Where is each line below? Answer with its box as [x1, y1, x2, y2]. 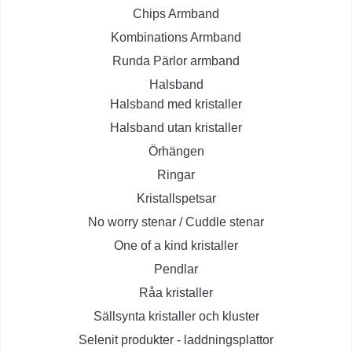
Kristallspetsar [136, 192, 216, 206]
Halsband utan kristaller [110, 121, 242, 135]
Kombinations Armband [111, 31, 241, 45]
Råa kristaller [139, 286, 213, 300]
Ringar [157, 168, 195, 182]
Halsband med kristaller [110, 97, 242, 112]
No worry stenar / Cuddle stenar [88, 215, 264, 229]
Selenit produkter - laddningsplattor [79, 333, 273, 347]
